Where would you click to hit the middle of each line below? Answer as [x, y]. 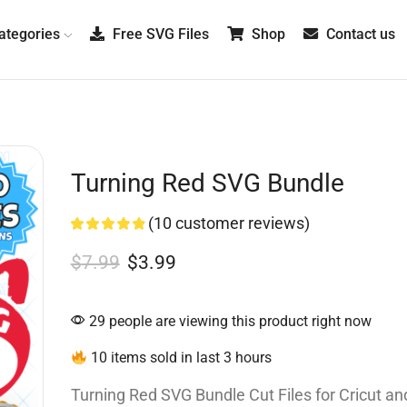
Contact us [358, 34]
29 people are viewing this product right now [228, 322]
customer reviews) [240, 223]
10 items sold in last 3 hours [179, 358]
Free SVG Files [159, 34]
